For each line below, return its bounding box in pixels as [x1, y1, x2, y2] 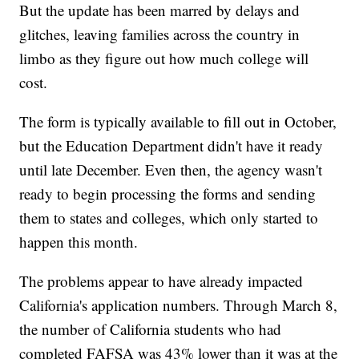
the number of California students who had [19, 319, 282, 340]
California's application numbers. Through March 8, [19, 295, 338, 316]
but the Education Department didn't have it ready [19, 135, 324, 156]
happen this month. [19, 232, 139, 252]
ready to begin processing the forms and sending [19, 184, 317, 204]
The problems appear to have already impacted [19, 271, 304, 292]
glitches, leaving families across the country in [19, 24, 301, 45]
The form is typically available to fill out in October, [19, 111, 337, 132]
